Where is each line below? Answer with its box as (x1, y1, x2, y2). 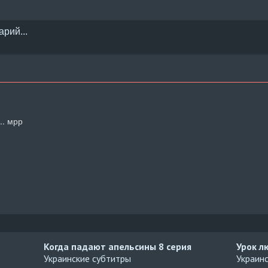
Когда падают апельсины (44, 240, 159, 252)
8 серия (159, 240, 192, 252)
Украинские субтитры (44, 252, 132, 264)
